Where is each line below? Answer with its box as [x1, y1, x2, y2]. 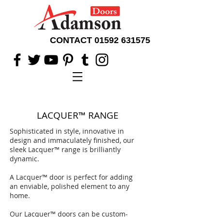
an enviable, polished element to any [10, 182, 129, 191]
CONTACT [50, 35, 94, 45]
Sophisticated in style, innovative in [10, 126, 124, 136]
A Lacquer [10, 172, 42, 182]
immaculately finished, [48, 136, 123, 145]
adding [108, 172, 133, 182]
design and [10, 136, 48, 145]
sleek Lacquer [10, 145, 54, 154]
